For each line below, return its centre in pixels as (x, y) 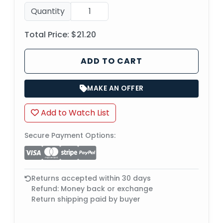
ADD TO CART (111, 61)
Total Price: (47, 34)
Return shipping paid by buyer (86, 199)
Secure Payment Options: (70, 135)
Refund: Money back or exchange (92, 188)
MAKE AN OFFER (115, 88)
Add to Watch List (74, 112)
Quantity (48, 11)
